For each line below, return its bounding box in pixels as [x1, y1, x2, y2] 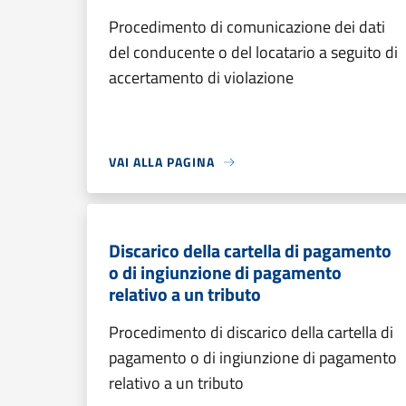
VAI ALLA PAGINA [109, 152, 215, 171]
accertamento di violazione [109, 65, 294, 90]
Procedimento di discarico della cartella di [109, 320, 393, 344]
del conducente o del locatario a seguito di [109, 40, 398, 64]
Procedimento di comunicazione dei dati [109, 14, 385, 39]
